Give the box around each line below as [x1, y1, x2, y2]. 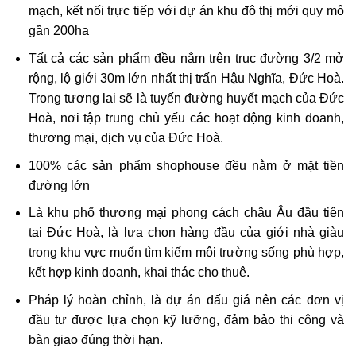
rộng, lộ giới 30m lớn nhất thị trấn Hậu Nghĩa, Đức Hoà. [28, 72, 344, 85]
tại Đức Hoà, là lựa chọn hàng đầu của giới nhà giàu [28, 226, 344, 240]
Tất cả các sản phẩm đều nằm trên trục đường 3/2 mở [28, 52, 344, 65]
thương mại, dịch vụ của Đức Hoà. [28, 131, 223, 145]
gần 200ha [28, 24, 89, 38]
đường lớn [28, 178, 90, 192]
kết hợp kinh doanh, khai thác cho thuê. [28, 265, 250, 280]
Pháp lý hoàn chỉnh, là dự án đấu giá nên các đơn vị [28, 292, 344, 307]
